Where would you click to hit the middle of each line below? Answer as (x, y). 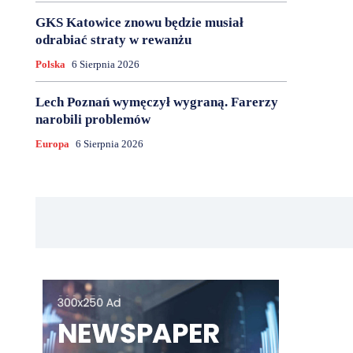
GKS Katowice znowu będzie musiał (139, 23)
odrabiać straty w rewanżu (113, 40)
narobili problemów (93, 120)
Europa (52, 144)
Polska (50, 65)
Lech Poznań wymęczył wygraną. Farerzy (156, 102)
